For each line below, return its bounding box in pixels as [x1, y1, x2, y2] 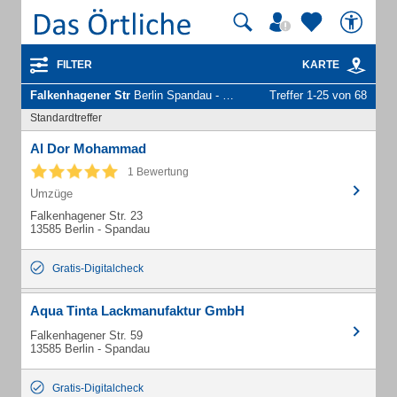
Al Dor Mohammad [30, 141, 146, 156]
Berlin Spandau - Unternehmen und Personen [130, 89, 222, 102]
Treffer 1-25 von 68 [269, 89, 367, 102]
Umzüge [30, 187, 73, 200]
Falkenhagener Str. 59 [30, 329, 143, 342]
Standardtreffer [30, 112, 102, 124]
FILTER [57, 58, 92, 71]
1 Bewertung [128, 166, 189, 178]
